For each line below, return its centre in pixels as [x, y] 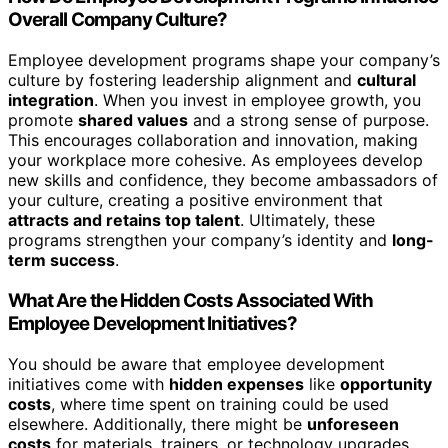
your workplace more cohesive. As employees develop [215, 160]
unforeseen [353, 423]
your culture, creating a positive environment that [195, 200]
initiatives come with [88, 383]
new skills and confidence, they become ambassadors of [223, 180]
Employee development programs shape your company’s [224, 60]
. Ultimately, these [307, 220]
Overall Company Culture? [118, 20]
